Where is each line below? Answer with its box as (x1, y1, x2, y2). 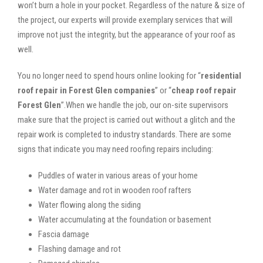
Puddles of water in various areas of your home (38, 170, 198, 181)
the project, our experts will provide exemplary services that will (18, 14, 232, 25)
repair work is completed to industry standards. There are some (18, 129, 231, 140)
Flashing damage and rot (38, 243, 121, 254)
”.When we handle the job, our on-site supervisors (61, 99, 228, 110)
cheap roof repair (171, 85, 237, 96)
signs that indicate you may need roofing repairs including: (18, 143, 213, 154)
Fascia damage (38, 228, 89, 240)
